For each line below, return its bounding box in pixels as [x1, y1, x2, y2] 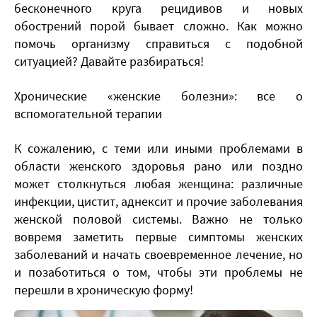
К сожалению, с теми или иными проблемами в [14, 140, 303, 157]
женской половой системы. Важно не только [14, 211, 303, 228]
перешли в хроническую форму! [14, 282, 193, 299]
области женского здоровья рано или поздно [14, 158, 303, 175]
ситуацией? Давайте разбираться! [14, 53, 204, 70]
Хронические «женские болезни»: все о [14, 88, 303, 105]
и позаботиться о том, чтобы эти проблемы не [14, 264, 303, 281]
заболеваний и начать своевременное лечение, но [14, 246, 303, 263]
